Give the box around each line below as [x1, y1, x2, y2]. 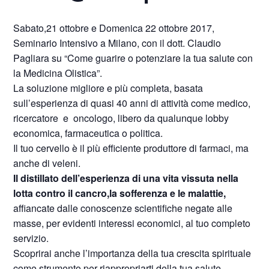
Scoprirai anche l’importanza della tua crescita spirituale [13, 246, 252, 260]
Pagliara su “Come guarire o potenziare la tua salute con [13, 51, 253, 65]
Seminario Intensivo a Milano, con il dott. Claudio [13, 36, 222, 50]
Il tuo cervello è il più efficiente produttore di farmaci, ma [13, 141, 249, 155]
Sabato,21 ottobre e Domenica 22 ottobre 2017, [13, 21, 215, 35]
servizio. [13, 231, 49, 245]
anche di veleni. [13, 156, 81, 170]
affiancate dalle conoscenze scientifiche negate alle [13, 201, 233, 215]
